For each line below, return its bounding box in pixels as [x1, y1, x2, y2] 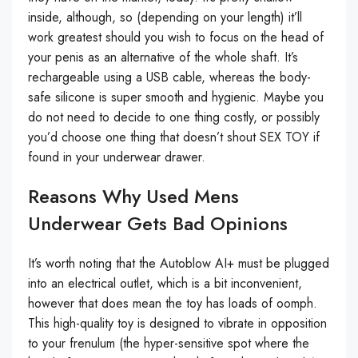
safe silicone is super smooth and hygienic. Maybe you [28, 88, 324, 106]
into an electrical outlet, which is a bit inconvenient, [28, 274, 302, 292]
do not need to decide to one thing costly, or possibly [28, 108, 320, 126]
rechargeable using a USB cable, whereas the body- [28, 68, 311, 86]
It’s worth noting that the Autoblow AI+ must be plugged [28, 254, 329, 272]
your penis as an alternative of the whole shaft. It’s [28, 48, 298, 66]
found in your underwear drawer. [28, 148, 205, 166]
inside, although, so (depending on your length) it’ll [28, 8, 302, 26]
